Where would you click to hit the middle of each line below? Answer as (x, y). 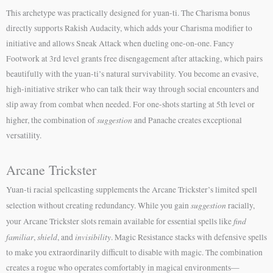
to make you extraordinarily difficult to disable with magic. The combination (134, 252)
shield (47, 236)
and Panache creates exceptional (187, 120)
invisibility (93, 236)
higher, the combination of (51, 120)
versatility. (24, 135)
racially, (240, 205)
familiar (20, 236)
